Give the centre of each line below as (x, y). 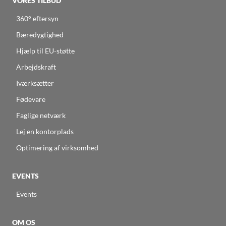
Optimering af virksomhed (57, 148)
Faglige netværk (41, 116)
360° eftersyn (37, 19)
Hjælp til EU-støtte (45, 51)
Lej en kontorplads (45, 132)
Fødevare (31, 99)
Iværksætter (35, 83)
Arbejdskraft (36, 67)
